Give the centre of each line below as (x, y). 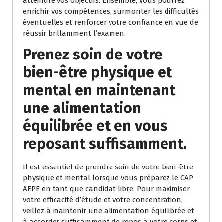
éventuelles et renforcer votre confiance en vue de (111, 23)
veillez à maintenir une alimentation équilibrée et (109, 211)
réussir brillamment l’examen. (74, 33)
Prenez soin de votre (93, 55)
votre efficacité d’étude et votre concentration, (103, 200)
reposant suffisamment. (105, 144)
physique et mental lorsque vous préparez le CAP (108, 178)
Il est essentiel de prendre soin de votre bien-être (108, 167)
